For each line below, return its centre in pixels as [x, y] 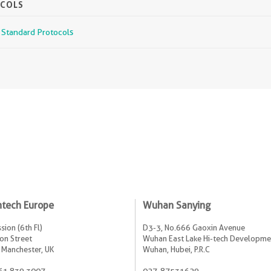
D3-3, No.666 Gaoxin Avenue [194, 227]
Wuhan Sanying [177, 205]
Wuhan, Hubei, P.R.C [176, 249]
